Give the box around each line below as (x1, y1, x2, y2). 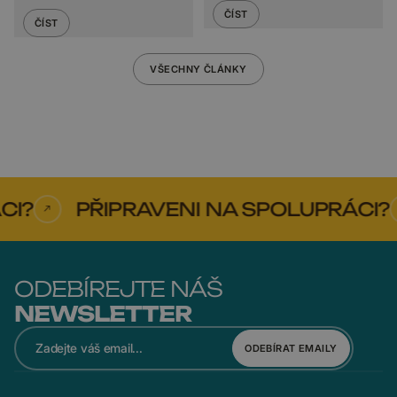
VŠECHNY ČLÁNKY (150, 62, 247, 75)
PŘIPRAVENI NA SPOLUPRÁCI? (33, 197, 347, 221)
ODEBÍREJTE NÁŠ (14, 275, 222, 302)
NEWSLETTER (14, 300, 192, 327)
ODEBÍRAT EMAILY (245, 341, 338, 354)
